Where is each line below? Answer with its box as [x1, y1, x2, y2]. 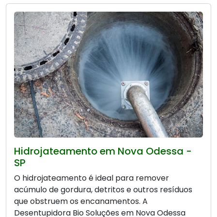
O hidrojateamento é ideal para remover [14, 172, 169, 184]
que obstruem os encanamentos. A [14, 196, 148, 207]
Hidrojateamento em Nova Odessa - [14, 144, 192, 158]
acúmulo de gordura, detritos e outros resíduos [14, 184, 192, 196]
